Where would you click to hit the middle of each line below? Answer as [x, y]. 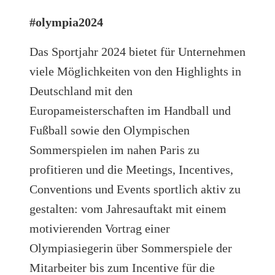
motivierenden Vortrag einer [100, 228]
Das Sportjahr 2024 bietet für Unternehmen [137, 51]
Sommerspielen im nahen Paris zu [114, 149]
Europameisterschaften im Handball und [130, 110]
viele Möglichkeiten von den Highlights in [135, 71]
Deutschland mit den [81, 91]
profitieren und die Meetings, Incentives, [131, 169]
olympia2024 [69, 22]
